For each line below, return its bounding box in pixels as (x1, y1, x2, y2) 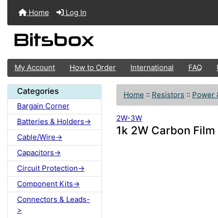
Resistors (152, 90, 184, 99)
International (130, 63, 174, 73)
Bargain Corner (17, 101, 70, 111)
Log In (63, 8, 87, 17)
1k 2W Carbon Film (116, 124, 215, 137)
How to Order (70, 63, 116, 73)
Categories (17, 86, 59, 96)
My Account (15, 63, 55, 73)
